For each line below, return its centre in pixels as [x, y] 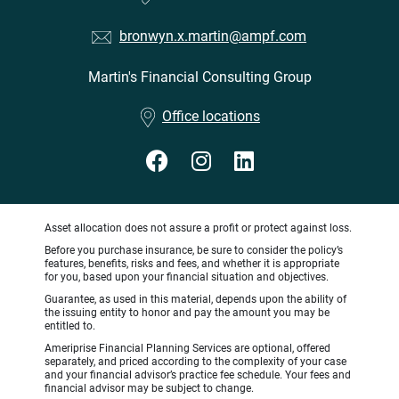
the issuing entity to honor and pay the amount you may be [187, 313]
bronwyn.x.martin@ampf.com [213, 37]
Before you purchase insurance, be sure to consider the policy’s [194, 251]
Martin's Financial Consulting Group [199, 77]
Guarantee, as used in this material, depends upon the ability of [195, 300]
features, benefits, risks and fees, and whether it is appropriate [192, 264]
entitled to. [70, 326]
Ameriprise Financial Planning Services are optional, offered [187, 349]
